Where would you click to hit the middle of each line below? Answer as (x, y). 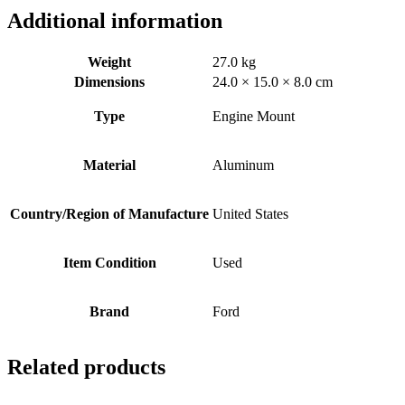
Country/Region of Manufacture (109, 213)
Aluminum (243, 165)
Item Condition (109, 262)
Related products (86, 367)
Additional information (115, 20)
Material (109, 165)
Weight (109, 61)
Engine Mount (254, 116)
